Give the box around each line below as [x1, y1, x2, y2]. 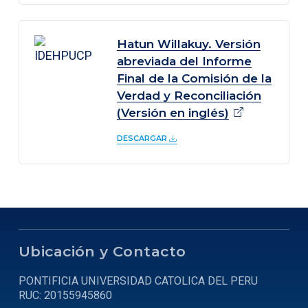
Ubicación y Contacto [19, 243, 186, 261]
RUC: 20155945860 [19, 289, 112, 302]
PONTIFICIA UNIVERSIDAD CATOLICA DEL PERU [19, 274, 258, 288]
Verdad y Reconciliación [117, 88, 262, 103]
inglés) [188, 105, 230, 120]
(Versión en [117, 105, 189, 120]
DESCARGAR [117, 134, 170, 144]
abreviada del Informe [117, 54, 252, 69]
